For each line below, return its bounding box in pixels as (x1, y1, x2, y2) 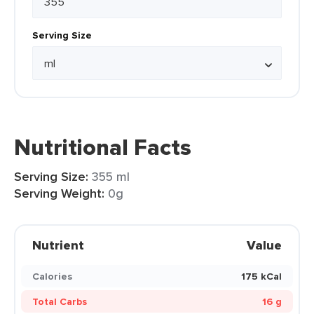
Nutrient (32, 236, 84, 254)
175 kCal (241, 269, 282, 283)
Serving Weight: (14, 184, 104, 203)
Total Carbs (32, 294, 87, 308)
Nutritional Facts (14, 130, 191, 164)
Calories (32, 269, 72, 283)
